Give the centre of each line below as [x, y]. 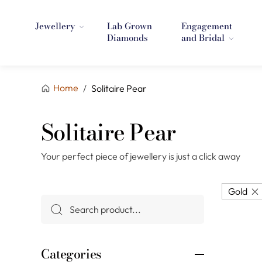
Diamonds [128, 38]
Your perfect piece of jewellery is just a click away [141, 156]
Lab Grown [130, 26]
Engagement [206, 26]
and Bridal [203, 38]
